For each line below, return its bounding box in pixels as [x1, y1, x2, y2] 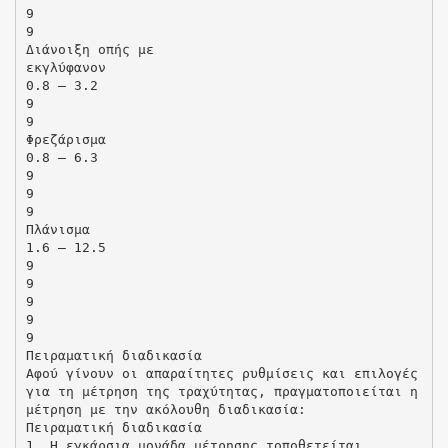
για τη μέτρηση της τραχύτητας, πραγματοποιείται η [25, 383, 418, 399]
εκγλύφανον [25, 59, 106, 75]
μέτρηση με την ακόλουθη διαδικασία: [25, 401, 306, 417]
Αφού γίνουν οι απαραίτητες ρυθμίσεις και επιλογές [25, 365, 418, 381]
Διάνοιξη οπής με [25, 41, 154, 57]
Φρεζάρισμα [25, 131, 106, 147]
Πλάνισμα [25, 221, 90, 237]
